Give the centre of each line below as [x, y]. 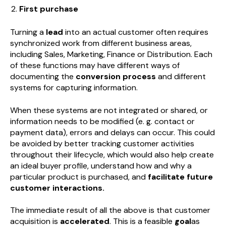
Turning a [28, 32]
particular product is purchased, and [79, 177]
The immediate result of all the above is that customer [110, 210]
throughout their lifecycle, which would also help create [112, 154]
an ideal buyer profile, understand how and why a [101, 165]
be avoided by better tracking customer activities [102, 143]
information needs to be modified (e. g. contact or [102, 121]
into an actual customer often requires [136, 32]
